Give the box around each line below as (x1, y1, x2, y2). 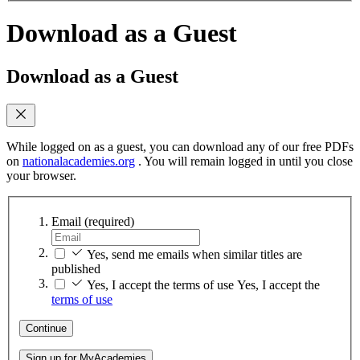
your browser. (6, 168, 76, 182)
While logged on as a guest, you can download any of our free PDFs (6, 139, 354, 153)
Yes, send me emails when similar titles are (87, 247, 302, 262)
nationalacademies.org (22, 153, 135, 168)
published (51, 262, 100, 276)
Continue (26, 322, 67, 335)
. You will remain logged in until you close (135, 153, 353, 168)
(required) (84, 215, 134, 229)
